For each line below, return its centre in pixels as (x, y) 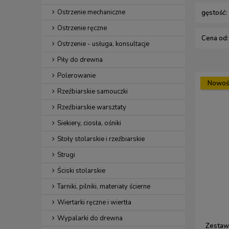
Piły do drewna (80, 60)
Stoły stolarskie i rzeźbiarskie (101, 139)
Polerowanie (76, 76)
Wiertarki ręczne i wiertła (94, 202)
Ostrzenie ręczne (82, 28)
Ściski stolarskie (81, 171)
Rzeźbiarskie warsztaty (92, 107)
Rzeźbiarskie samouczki (93, 91)
